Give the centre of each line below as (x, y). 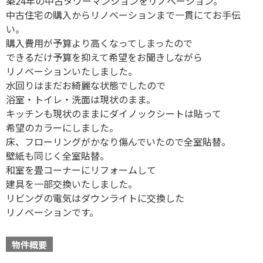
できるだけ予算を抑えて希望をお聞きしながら (104, 57)
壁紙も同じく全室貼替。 (58, 156)
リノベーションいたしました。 (72, 71)
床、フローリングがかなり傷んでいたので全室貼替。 (118, 142)
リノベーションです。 (52, 212)
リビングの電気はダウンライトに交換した (95, 198)
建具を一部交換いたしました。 (72, 184)
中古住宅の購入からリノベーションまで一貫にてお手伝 (123, 15)
